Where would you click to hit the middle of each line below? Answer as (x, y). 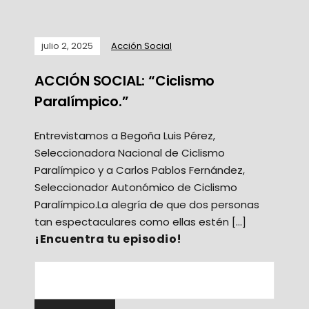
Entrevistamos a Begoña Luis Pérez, (125, 135)
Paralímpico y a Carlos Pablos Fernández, (140, 170)
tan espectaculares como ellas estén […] (140, 221)
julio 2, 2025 (67, 46)
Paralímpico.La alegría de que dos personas (147, 204)
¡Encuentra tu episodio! (108, 239)
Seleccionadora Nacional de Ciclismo (130, 152)
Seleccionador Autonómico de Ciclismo (136, 187)
